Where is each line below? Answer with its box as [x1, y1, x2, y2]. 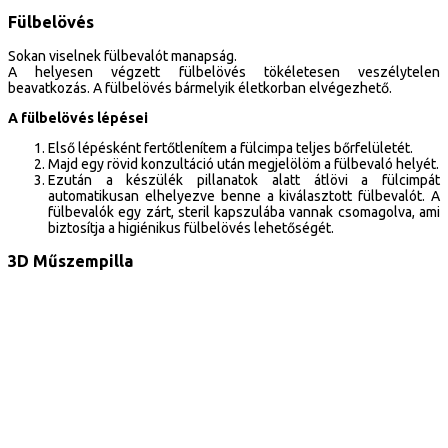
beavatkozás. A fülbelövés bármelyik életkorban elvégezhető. [8, 79, 392, 96]
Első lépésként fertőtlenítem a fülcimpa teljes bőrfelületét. [48, 139, 413, 156]
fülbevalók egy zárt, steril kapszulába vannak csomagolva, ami [48, 203, 440, 220]
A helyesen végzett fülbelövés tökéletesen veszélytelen [8, 63, 440, 80]
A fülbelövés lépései [8, 109, 148, 126]
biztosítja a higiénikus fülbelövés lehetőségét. [48, 219, 334, 236]
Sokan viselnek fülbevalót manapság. [8, 47, 237, 64]
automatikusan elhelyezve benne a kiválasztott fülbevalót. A [48, 187, 440, 204]
